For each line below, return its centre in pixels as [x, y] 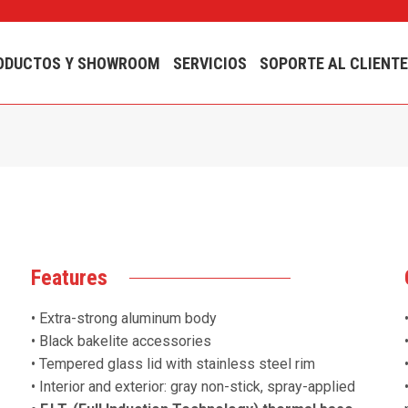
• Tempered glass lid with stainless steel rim [173, 364]
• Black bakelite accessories [121, 341]
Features [69, 278]
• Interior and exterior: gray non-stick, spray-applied [193, 387]
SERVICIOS [210, 63]
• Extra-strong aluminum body [124, 318]
